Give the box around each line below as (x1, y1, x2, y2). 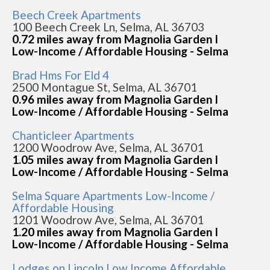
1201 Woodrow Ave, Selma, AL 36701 (12, 213, 204, 227)
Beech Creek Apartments (12, 8, 141, 22)
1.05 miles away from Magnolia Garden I (12, 152, 218, 166)
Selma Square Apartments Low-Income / (12, 189, 215, 202)
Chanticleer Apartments (12, 128, 134, 142)
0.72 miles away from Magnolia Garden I (12, 32, 218, 46)
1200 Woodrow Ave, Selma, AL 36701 (12, 140, 204, 154)
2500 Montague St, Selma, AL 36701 (12, 80, 197, 94)
